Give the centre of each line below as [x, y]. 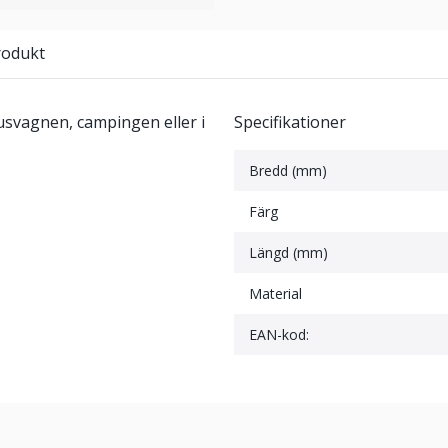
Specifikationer [290, 122]
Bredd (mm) [288, 170]
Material [275, 293]
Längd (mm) [288, 252]
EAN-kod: [279, 334]
